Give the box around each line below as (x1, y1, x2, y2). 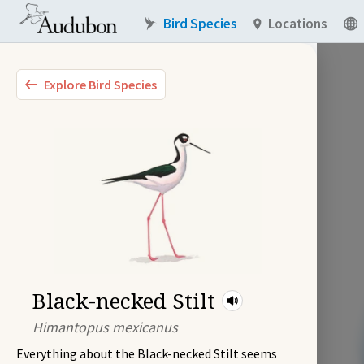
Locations (268, 14, 328, 32)
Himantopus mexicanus (32, 318, 178, 336)
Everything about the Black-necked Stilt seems (16, 345, 277, 362)
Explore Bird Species (44, 76, 157, 93)
